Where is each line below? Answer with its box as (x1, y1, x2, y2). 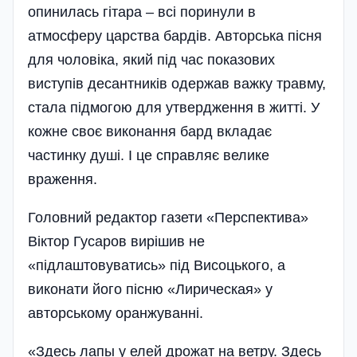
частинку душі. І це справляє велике (28, 147, 269, 163)
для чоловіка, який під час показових (28, 51, 275, 68)
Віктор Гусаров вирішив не (28, 233, 205, 249)
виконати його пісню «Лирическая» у (28, 280, 273, 297)
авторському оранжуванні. (28, 304, 203, 321)
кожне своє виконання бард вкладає (28, 123, 272, 139)
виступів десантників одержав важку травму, (28, 75, 326, 92)
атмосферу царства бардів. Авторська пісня (28, 27, 322, 44)
